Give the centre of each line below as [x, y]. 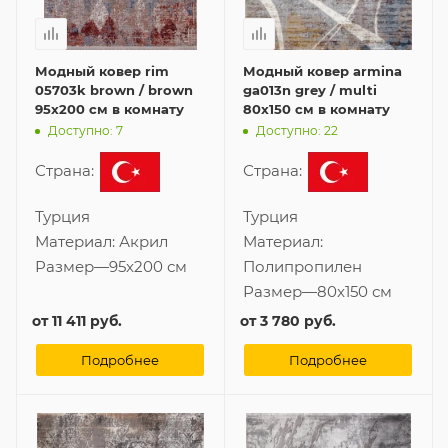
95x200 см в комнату [109, 108]
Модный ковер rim [102, 70]
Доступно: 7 [85, 131]
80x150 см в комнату [316, 108]
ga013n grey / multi [310, 89]
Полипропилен [302, 266]
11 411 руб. [87, 320]
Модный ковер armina [322, 70]
